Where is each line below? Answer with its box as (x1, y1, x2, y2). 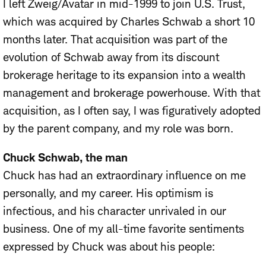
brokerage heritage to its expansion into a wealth (3, 68, 246, 83)
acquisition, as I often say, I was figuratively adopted (3, 104, 261, 118)
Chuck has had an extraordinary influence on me (3, 169, 246, 183)
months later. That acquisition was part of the (3, 33, 227, 47)
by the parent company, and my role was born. (3, 122, 233, 136)
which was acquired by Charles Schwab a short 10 (3, 15, 255, 29)
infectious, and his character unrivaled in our (3, 204, 226, 218)
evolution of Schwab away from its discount (3, 50, 219, 65)
